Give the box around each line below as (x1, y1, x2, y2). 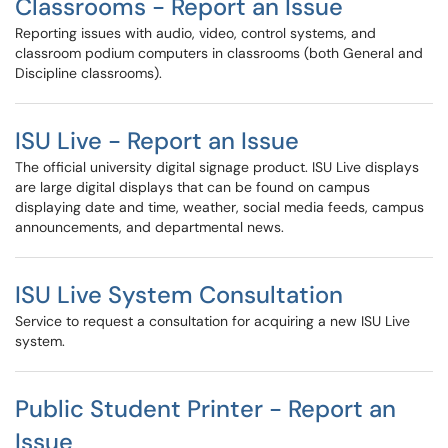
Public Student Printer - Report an (15, 393, 396, 424)
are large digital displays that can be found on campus (15, 178, 370, 196)
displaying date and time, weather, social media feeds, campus (15, 198, 424, 216)
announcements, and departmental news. (15, 218, 284, 236)
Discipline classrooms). (15, 64, 162, 82)
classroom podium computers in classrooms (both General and (15, 44, 423, 62)
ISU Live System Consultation (15, 279, 343, 310)
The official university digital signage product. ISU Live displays (15, 158, 419, 176)
